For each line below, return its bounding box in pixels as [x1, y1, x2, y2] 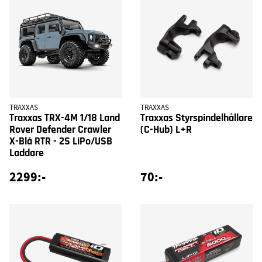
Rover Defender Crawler [9, 125, 111, 136]
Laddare [9, 148, 44, 159]
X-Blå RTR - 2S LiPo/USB [9, 136, 112, 147]
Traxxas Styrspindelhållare [140, 113, 253, 124]
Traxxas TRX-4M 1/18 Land [9, 113, 120, 124]
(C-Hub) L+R [140, 125, 192, 136]
